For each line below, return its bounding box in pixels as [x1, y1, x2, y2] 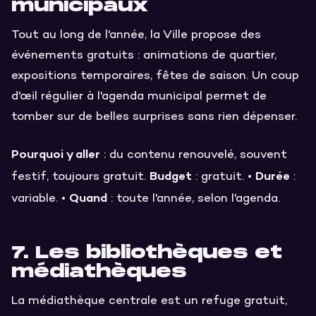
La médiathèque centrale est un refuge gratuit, [11, 294, 287, 309]
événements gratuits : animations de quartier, [11, 49, 276, 63]
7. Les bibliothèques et [11, 242, 282, 263]
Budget [150, 167, 192, 183]
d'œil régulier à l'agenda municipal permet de [11, 90, 267, 104]
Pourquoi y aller [11, 145, 100, 162]
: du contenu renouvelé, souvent [100, 147, 287, 162]
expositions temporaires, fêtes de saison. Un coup [11, 69, 299, 84]
